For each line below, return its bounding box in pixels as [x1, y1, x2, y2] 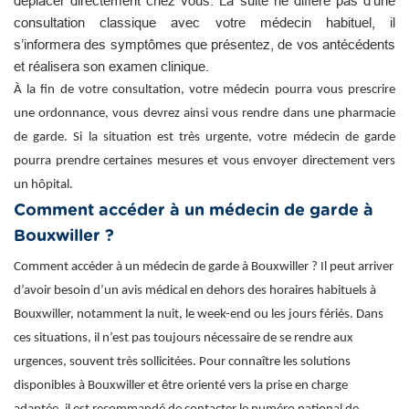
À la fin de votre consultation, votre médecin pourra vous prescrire [14, 82, 395, 97]
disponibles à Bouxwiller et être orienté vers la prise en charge [14, 378, 348, 393]
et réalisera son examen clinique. [14, 58, 209, 74]
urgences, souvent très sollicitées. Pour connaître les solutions [14, 354, 351, 369]
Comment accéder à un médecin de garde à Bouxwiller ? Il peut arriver [14, 259, 393, 274]
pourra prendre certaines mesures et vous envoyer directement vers [14, 153, 395, 168]
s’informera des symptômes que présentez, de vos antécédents [14, 36, 395, 52]
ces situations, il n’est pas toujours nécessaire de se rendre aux [14, 330, 353, 345]
